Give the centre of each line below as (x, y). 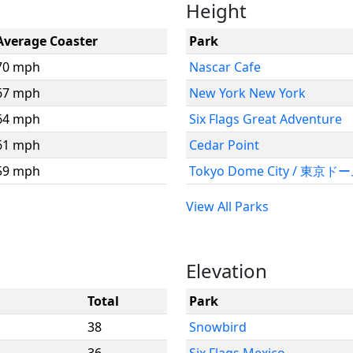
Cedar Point (224, 145)
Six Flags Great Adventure (266, 119)
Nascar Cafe (225, 67)
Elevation (227, 271)
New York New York (247, 93)
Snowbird (218, 327)
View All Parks (227, 206)
